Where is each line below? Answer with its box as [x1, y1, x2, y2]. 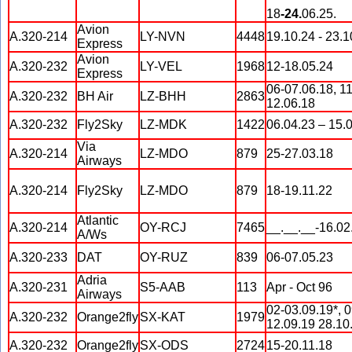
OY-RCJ [140, 221, 186, 234]
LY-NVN [140, 30, 185, 43]
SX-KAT [140, 310, 185, 324]
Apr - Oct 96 [266, 280, 332, 294]
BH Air [77, 90, 113, 103]
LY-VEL [140, 60, 182, 73]
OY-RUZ [140, 251, 188, 264]
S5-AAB [140, 280, 185, 294]
